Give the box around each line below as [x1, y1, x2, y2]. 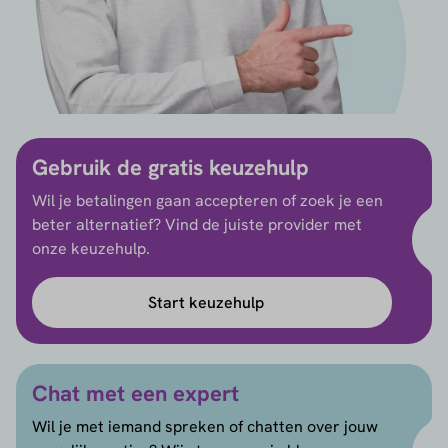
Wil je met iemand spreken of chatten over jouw [32, 416, 378, 438]
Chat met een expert [32, 379, 239, 409]
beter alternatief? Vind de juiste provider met [32, 214, 362, 236]
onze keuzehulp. [32, 238, 150, 260]
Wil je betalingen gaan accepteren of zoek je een [32, 190, 383, 212]
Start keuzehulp [148, 291, 264, 313]
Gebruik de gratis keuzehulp [32, 153, 309, 183]
